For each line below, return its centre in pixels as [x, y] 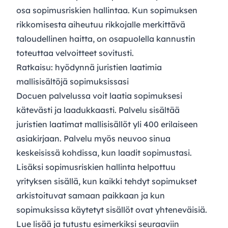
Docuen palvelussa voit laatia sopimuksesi [99, 96]
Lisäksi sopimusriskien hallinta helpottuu [96, 167]
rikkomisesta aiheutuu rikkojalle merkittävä [101, 24]
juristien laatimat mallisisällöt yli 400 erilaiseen [107, 124]
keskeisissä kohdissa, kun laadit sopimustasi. [104, 153]
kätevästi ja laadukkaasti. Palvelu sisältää [98, 110]
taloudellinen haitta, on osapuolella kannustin [106, 39]
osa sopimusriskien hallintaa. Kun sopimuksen [107, 10]
